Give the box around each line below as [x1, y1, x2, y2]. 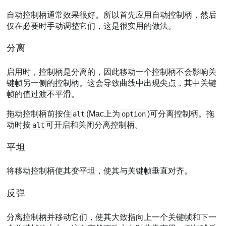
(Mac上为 [86, 109, 121, 119]
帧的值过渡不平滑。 [7, 89, 80, 98]
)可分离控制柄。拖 [147, 109, 215, 119]
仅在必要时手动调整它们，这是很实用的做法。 [7, 21, 177, 30]
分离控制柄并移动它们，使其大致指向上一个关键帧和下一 [7, 212, 217, 221]
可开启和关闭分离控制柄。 [46, 121, 143, 130]
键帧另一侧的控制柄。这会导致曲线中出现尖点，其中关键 [7, 78, 217, 87]
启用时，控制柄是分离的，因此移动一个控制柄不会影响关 [7, 67, 217, 76]
